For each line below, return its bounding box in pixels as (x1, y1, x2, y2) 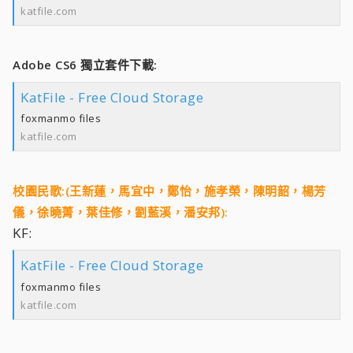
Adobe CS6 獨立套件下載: (13, 57, 158, 73)
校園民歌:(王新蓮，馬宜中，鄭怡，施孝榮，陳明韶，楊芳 (13, 182, 326, 199)
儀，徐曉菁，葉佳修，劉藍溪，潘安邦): (13, 203, 229, 220)
